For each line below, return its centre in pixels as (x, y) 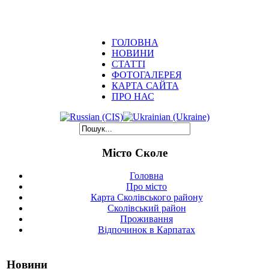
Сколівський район (147, 208)
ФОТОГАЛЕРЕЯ (147, 75)
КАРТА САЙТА (145, 86)
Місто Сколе (134, 153)
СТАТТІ (128, 64)
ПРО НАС (133, 96)
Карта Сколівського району (147, 198)
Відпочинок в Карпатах (147, 230)
